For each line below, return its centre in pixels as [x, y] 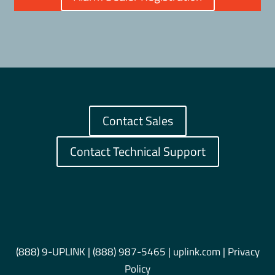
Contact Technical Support [137, 151]
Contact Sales [137, 120]
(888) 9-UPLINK [50, 251]
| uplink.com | [196, 251]
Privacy [243, 251]
